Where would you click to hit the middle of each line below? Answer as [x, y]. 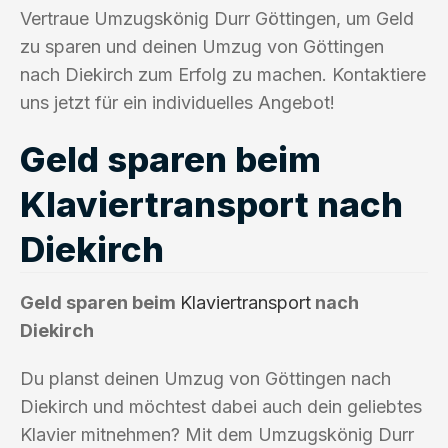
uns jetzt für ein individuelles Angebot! [177, 102]
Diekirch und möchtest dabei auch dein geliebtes [221, 406]
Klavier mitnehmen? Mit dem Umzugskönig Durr [217, 434]
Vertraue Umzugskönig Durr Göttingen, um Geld [217, 18]
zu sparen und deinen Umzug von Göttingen [202, 46]
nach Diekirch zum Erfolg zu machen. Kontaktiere [223, 74]
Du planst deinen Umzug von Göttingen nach [205, 378]
